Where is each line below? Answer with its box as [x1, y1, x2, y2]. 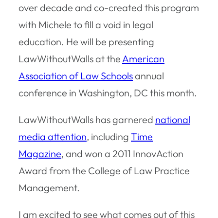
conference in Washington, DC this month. [18, 86, 197, 99]
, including [87, 130, 131, 143]
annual [133, 69, 164, 82]
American [122, 52, 164, 65]
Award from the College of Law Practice [18, 164, 190, 177]
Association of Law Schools [18, 69, 133, 82]
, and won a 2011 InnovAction [61, 147, 183, 160]
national [155, 113, 190, 126]
